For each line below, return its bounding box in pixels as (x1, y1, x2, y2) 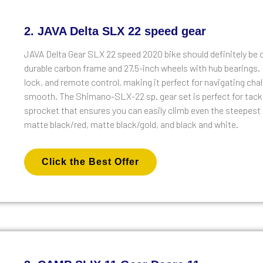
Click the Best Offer (42, 157, 140, 167)
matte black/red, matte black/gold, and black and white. (24, 118, 239, 130)
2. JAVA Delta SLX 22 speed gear (24, 24, 207, 38)
